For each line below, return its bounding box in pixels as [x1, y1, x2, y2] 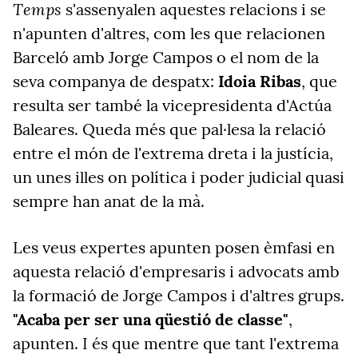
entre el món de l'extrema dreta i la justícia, [13, 143, 333, 163]
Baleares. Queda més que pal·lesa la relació [13, 119, 326, 139]
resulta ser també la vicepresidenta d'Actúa [13, 95, 332, 115]
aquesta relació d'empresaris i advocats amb [13, 261, 340, 281]
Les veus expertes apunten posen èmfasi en [13, 237, 335, 257]
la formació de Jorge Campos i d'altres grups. [13, 285, 344, 305]
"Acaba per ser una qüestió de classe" [13, 309, 288, 329]
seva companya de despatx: [13, 71, 218, 91]
